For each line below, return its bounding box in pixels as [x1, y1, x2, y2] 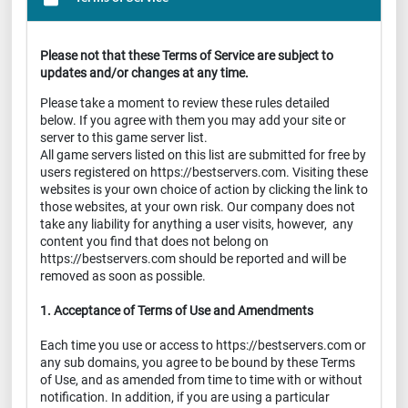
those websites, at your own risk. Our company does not [40, 199, 355, 214]
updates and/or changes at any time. [40, 66, 249, 80]
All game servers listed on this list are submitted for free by [40, 148, 366, 162]
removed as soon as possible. [40, 269, 206, 283]
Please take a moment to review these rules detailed [40, 96, 330, 110]
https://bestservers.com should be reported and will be [40, 251, 346, 266]
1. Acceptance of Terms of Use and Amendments [40, 303, 313, 318]
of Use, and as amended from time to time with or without [40, 372, 362, 387]
